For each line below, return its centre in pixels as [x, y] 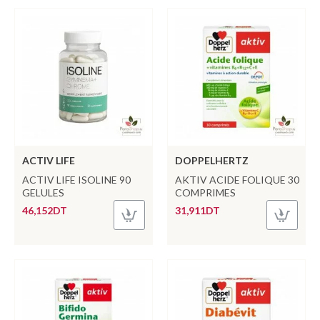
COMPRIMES [205, 192]
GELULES [43, 192]
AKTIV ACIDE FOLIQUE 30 [237, 179]
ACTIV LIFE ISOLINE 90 [76, 179]
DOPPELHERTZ [211, 160]
